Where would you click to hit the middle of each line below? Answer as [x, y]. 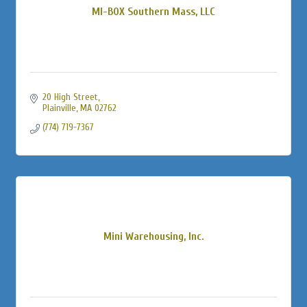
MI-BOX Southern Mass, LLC [153, 11]
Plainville [59, 108]
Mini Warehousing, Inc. [153, 236]
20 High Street [70, 97]
